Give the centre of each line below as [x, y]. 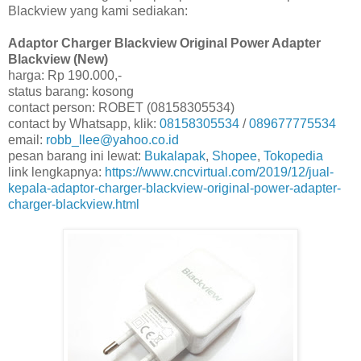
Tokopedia [293, 156]
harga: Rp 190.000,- [65, 75]
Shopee [234, 156]
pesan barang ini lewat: [76, 156]
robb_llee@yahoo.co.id [112, 139]
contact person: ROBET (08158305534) [121, 107]
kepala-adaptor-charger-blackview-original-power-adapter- [174, 188]
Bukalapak [175, 156]
